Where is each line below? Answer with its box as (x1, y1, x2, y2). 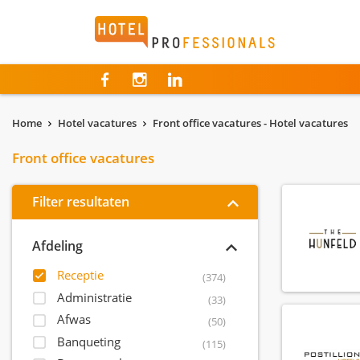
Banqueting (57, 333, 121, 350)
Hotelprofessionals (94, 16, 225, 35)
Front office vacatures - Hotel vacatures (153, 116, 348, 130)
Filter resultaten (32, 193, 129, 211)
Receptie (57, 267, 104, 283)
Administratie (57, 288, 132, 305)
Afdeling (32, 237, 83, 255)
